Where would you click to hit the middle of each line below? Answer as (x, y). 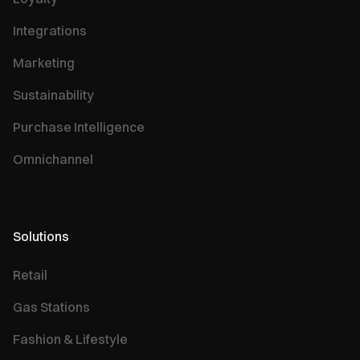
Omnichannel (53, 159)
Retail (30, 275)
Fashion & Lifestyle (70, 339)
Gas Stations (51, 307)
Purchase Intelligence (79, 127)
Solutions (41, 236)
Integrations (50, 31)
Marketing (44, 63)
